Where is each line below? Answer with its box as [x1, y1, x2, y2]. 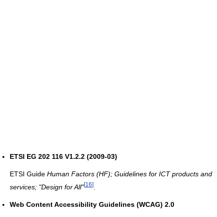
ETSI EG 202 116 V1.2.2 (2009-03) [10, 153, 117, 161]
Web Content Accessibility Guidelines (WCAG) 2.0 [10, 200, 174, 208]
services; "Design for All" [10, 183, 84, 191]
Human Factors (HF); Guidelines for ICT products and [47, 170, 212, 178]
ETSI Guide [10, 170, 47, 178]
